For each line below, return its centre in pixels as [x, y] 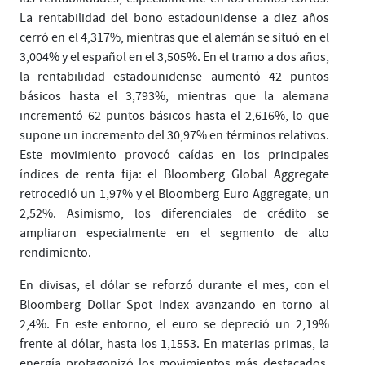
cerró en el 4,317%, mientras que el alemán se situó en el [174, 38]
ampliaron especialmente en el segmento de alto [174, 233]
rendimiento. [55, 253]
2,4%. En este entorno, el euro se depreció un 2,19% [174, 325]
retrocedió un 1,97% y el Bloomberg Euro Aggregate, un [174, 194]
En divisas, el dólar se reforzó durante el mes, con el [174, 286]
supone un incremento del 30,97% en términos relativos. [174, 136]
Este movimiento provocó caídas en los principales [174, 155]
